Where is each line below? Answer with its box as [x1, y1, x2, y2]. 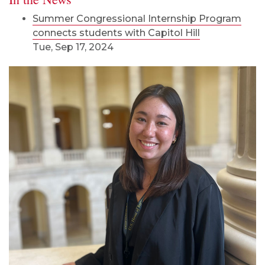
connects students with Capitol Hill [33, 27, 200, 39]
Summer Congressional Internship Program [33, 13, 241, 25]
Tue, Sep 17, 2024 [33, 41, 114, 53]
